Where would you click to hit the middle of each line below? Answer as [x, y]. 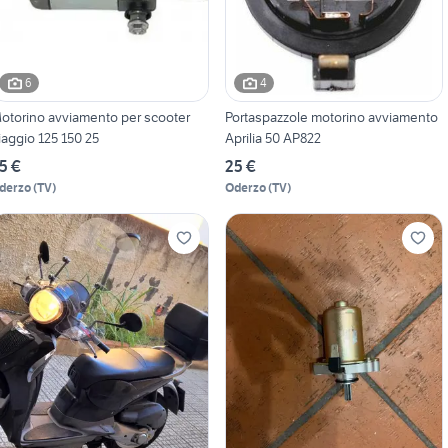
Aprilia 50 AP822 [272, 137]
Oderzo [245, 187]
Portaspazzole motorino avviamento [331, 116]
